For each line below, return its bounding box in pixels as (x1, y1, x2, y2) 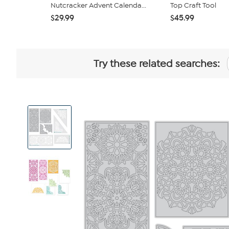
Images (28, 116, 48, 124)
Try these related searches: (94, 57, 220, 70)
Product (28, 107, 49, 116)
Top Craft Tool (170, 1, 216, 10)
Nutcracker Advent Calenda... (51, 1, 146, 10)
